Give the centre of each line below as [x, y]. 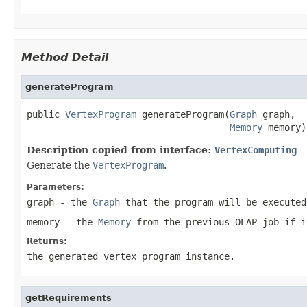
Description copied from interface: [121, 150]
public [46, 114]
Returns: [47, 241]
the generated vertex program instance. [131, 256]
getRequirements [69, 297]
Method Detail [65, 57]
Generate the [60, 165]
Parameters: [56, 187]
